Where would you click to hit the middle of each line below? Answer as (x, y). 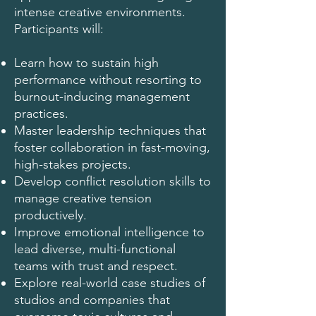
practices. (41, 114)
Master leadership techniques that (110, 130)
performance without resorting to (108, 80)
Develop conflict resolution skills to (113, 181)
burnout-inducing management (102, 97)
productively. (50, 215)
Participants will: (59, 29)
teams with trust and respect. (96, 266)
